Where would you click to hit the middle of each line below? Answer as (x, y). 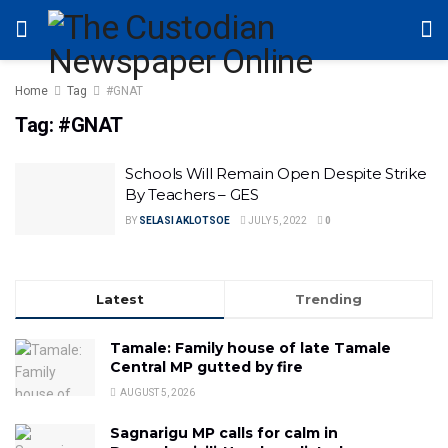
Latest (120, 298)
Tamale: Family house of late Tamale (250, 347)
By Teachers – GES (192, 194)
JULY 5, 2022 (276, 220)
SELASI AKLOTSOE (184, 220)
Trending (328, 298)
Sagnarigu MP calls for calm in (224, 432)
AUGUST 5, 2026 (156, 392)
